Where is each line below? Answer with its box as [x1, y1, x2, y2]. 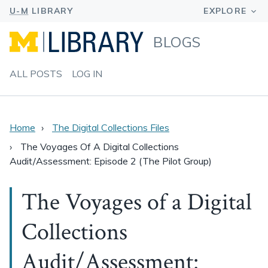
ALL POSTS [10, 68, 62, 80]
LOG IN [72, 68, 102, 80]
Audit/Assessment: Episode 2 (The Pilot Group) [10, 155, 212, 167]
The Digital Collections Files [52, 121, 169, 133]
